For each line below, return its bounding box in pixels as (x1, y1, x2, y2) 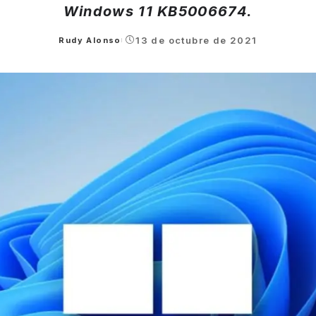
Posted (58, 40, 93, 51)
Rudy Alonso (59, 35, 121, 45)
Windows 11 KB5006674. (63, 2, 253, 20)
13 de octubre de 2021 (135, 34, 257, 46)
